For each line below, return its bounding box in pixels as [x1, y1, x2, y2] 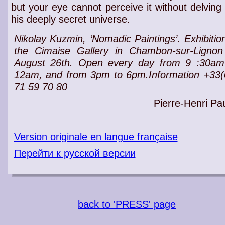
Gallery [76, 45, 108, 56]
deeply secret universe [26, 14, 127, 25]
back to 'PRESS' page [78, 199, 176, 210]
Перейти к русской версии [14, 148, 136, 159]
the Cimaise [14, 45, 77, 56]
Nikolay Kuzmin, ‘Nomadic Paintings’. [14, 33, 184, 44]
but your [11, 2, 52, 13]
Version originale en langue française [14, 131, 178, 142]
